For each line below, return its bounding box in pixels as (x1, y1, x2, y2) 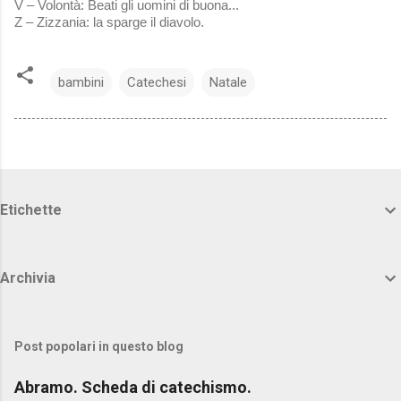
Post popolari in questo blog (14, 338, 183, 354)
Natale (209, 73, 247, 90)
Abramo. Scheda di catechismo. (14, 377, 252, 397)
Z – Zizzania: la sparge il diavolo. (14, 13, 204, 30)
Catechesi (127, 73, 186, 90)
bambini (58, 73, 104, 90)
